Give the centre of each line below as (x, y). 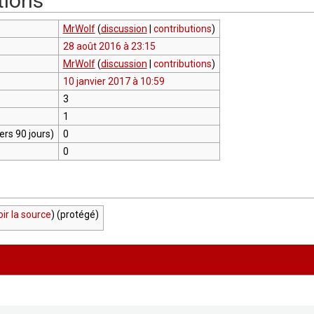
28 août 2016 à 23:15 (109, 46)
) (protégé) (75, 214)
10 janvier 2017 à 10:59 (114, 81)
